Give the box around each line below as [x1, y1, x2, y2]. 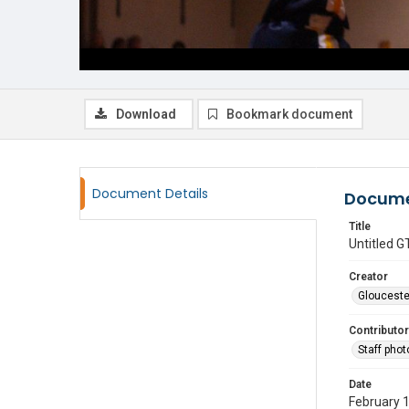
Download [116, 107, 176, 121]
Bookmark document [226, 107, 352, 121]
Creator [349, 270, 388, 283]
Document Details [92, 184, 208, 203]
